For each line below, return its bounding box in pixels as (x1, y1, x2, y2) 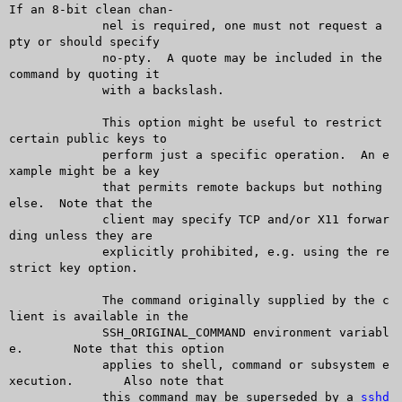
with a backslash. (8, 83, 66, 97)
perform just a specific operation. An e (8, 147, 66, 162)
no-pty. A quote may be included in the (8, 50, 66, 65)
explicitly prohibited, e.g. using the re (8, 244, 66, 258)
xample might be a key (8, 163, 160, 178)
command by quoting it (8, 66, 160, 81)
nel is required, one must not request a (8, 18, 66, 32)
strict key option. (8, 260, 138, 275)
